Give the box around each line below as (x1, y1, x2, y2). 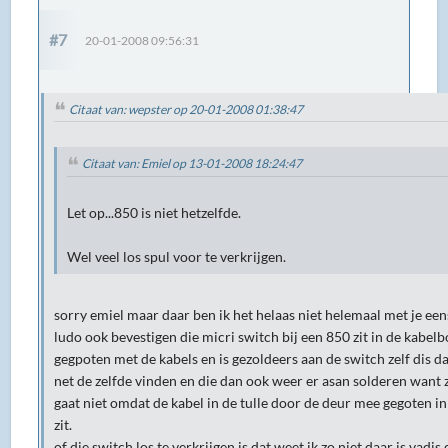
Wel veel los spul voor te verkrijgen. (67, 249, 287, 266)
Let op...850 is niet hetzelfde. (67, 205, 242, 222)
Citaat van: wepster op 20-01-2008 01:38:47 (69, 101, 304, 117)
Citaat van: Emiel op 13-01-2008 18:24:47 (82, 156, 303, 172)
